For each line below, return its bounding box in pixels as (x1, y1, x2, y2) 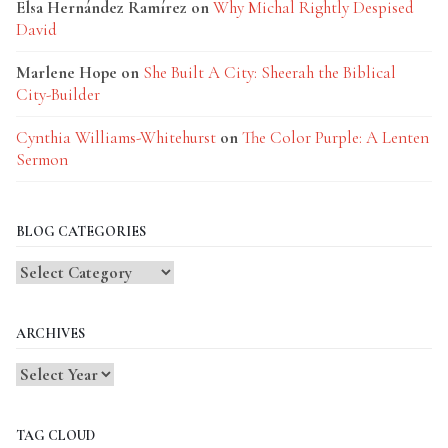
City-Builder (16, 84, 100, 105)
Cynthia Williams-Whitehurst (16, 127, 216, 148)
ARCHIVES (16, 325, 85, 342)
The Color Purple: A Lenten (242, 127, 429, 148)
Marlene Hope (16, 62, 117, 83)
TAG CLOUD (16, 427, 95, 444)
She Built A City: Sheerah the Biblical (143, 62, 396, 83)
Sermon (16, 149, 68, 170)
